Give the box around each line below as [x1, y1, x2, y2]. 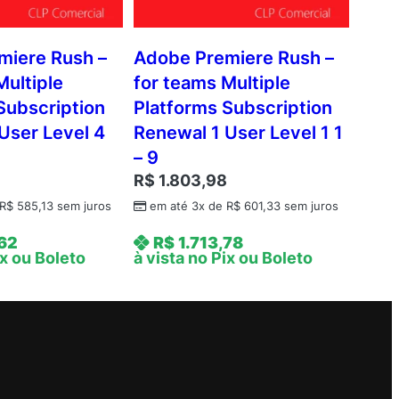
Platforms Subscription [133, 97, 332, 119]
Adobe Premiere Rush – [133, 47, 334, 69]
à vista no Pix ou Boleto [133, 248, 313, 268]
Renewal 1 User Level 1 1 [133, 122, 343, 144]
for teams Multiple [133, 72, 290, 94]
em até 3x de [149, 199, 226, 214]
